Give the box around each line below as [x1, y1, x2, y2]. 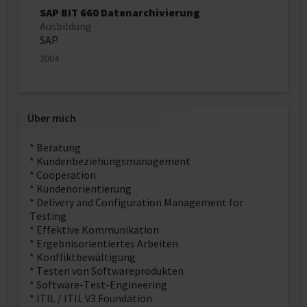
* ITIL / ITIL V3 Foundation [29, 291, 152, 305]
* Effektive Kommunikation [29, 223, 159, 236]
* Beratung [29, 140, 81, 154]
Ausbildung [40, 19, 92, 33]
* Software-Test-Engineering [29, 278, 167, 291]
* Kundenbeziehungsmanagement [29, 154, 191, 168]
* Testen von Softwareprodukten [29, 264, 184, 278]
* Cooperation [29, 168, 96, 182]
